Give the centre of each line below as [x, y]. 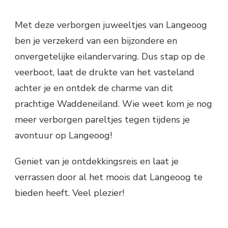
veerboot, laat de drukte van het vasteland [105, 73]
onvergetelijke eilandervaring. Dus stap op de [110, 57]
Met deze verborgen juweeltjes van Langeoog [111, 25]
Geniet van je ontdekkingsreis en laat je [97, 162]
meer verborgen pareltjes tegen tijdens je [102, 120]
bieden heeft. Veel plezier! [69, 193]
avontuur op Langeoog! [63, 136]
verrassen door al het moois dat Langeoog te [109, 177]
